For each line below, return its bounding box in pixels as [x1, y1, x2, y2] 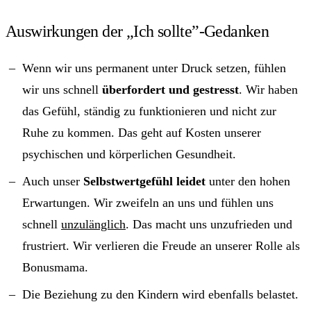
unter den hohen [205, 174, 290, 188]
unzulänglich [61, 217, 126, 231]
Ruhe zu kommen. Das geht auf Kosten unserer [22, 125, 261, 140]
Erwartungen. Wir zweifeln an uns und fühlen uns [22, 195, 274, 210]
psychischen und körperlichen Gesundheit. [22, 146, 236, 161]
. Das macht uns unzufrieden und [126, 217, 292, 231]
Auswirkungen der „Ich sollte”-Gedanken [6, 22, 269, 40]
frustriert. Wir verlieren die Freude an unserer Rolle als [22, 238, 300, 253]
